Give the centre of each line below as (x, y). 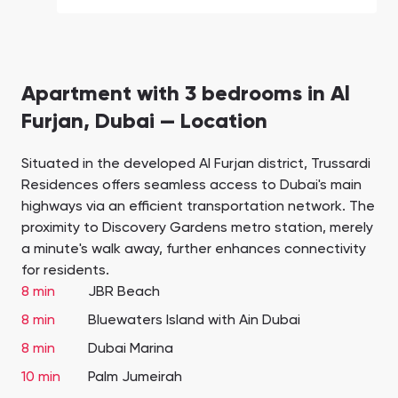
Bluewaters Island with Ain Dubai (194, 321)
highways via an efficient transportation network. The (198, 207)
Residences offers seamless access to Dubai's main (191, 186)
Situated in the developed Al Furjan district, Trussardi (196, 165)
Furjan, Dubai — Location (144, 122)
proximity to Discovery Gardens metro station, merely (197, 229)
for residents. (65, 271)
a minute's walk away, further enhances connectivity (194, 250)
